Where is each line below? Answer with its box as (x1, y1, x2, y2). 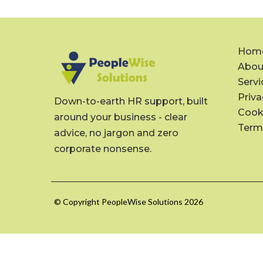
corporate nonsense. (54, 143, 151, 155)
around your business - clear (54, 112, 187, 123)
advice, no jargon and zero (54, 127, 178, 139)
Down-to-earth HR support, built (54, 96, 208, 107)
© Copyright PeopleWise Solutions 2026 (54, 196, 203, 207)
